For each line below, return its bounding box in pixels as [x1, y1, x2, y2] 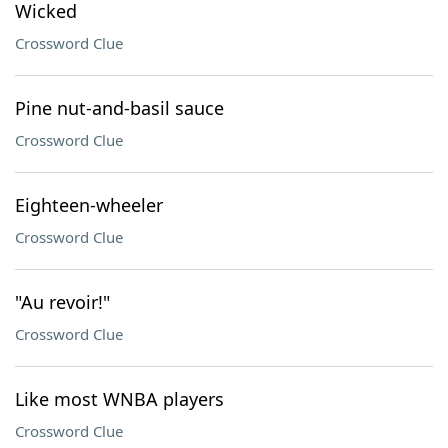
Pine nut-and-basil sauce [15, 96, 224, 120]
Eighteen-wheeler [15, 193, 163, 217]
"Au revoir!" [15, 290, 110, 314]
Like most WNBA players [15, 387, 224, 411]
